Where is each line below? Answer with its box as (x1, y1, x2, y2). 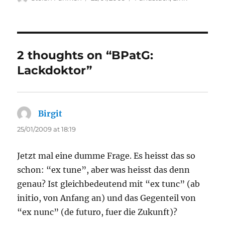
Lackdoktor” (17, 63, 92, 78)
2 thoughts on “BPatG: (17, 48, 154, 63)
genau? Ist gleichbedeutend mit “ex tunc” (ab (17, 179, 200, 189)
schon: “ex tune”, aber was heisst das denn (17, 165, 190, 175)
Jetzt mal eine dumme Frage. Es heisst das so (17, 151, 196, 161)
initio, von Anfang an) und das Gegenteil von (17, 193, 196, 203)
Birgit (38, 108, 63, 119)
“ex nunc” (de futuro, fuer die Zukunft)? (17, 207, 178, 217)
